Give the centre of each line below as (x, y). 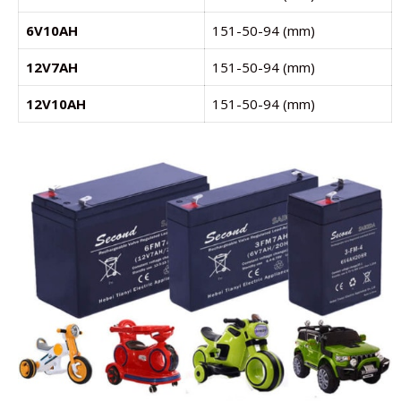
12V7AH (52, 68)
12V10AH (56, 104)
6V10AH (52, 31)
